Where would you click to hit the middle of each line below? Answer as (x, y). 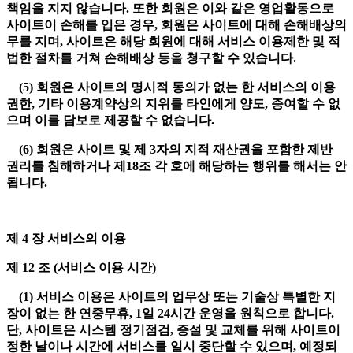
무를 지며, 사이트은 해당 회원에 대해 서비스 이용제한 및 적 (173, 42)
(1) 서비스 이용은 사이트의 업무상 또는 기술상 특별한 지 (171, 297)
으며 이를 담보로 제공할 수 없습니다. (112, 121)
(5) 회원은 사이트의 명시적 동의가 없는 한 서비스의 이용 (171, 87)
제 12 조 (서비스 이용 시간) (83, 268)
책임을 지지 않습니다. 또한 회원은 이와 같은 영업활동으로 (170, 9)
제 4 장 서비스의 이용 (68, 239)
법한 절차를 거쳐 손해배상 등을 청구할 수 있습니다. (153, 58)
